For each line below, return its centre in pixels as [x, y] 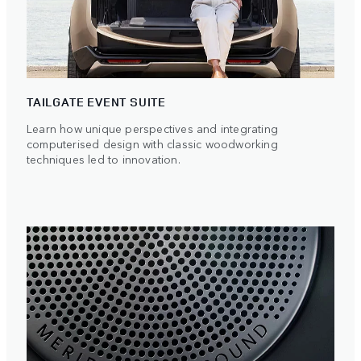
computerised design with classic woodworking [152, 143]
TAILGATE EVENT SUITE [96, 102]
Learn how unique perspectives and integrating [153, 128]
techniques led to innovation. [104, 158]
